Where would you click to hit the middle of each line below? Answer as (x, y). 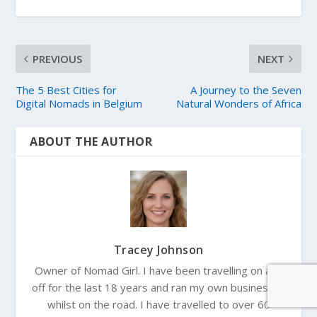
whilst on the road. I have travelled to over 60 (158, 304)
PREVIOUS (58, 58)
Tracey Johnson (158, 249)
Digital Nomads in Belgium (79, 103)
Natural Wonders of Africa (238, 103)
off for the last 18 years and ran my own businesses (158, 287)
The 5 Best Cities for (67, 90)
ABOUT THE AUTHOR (91, 141)
